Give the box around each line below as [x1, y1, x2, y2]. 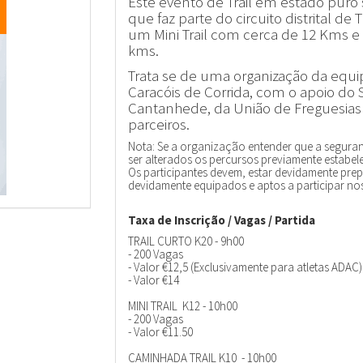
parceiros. [127, 113, 190, 134]
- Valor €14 [127, 272, 179, 288]
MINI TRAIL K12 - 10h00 [127, 298, 237, 314]
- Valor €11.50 [127, 324, 193, 340]
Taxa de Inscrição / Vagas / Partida [127, 211, 315, 228]
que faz [127, 8, 178, 28]
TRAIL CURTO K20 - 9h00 [127, 233, 244, 249]
